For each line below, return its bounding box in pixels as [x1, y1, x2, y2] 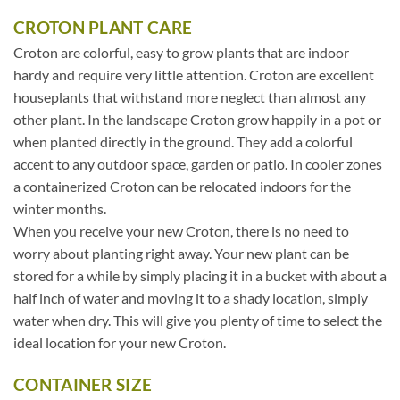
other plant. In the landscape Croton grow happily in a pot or [13, 110, 381, 128]
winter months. [13, 199, 106, 217]
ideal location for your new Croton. [13, 333, 226, 351]
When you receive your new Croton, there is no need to [13, 221, 349, 239]
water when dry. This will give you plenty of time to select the [13, 311, 382, 329]
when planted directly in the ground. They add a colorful [13, 132, 353, 150]
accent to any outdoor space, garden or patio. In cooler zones [13, 154, 382, 172]
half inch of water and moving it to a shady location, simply [13, 288, 368, 306]
